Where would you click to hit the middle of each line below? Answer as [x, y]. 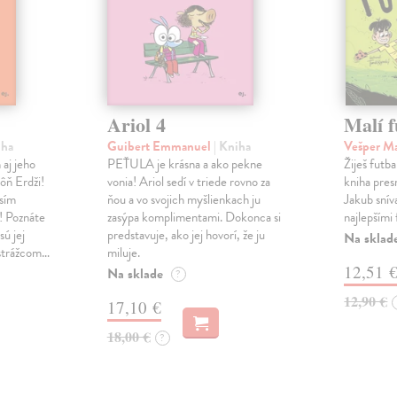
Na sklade [135, 274]
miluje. [123, 253]
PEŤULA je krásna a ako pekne [184, 164]
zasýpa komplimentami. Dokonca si [194, 218]
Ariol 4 [136, 125]
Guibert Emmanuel [160, 147]
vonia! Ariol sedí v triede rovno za [188, 182]
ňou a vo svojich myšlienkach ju [183, 200]
